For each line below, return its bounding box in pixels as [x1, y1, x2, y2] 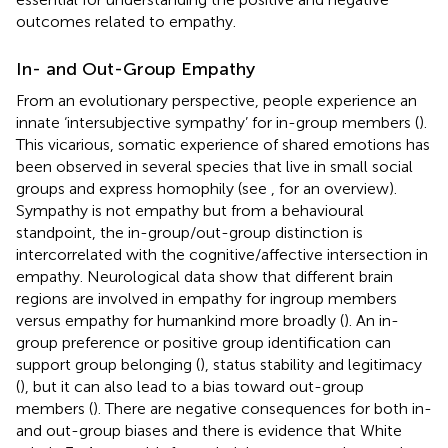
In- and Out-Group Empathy [16, 57, 255, 80]
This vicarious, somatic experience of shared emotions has [16, 134, 430, 154]
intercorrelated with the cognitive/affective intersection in [16, 244, 428, 264]
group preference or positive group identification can [16, 332, 391, 352]
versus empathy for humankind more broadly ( [16, 310, 344, 330]
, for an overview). [271, 178, 397, 198]
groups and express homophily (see [16, 178, 271, 198]
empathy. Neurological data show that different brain [16, 266, 393, 286]
